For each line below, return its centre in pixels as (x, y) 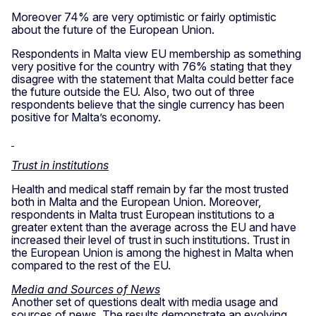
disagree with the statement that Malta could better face (153, 79)
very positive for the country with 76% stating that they (152, 66)
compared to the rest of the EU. (91, 265)
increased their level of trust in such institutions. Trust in (151, 239)
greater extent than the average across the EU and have (154, 227)
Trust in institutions (60, 165)
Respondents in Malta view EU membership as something (156, 53)
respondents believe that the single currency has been (148, 104)
